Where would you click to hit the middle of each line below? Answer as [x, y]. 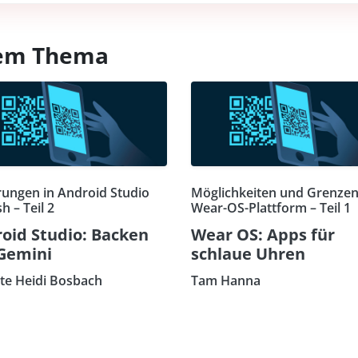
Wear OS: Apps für [263, 234]
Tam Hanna [226, 280]
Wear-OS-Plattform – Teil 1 [271, 207]
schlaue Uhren [248, 253]
